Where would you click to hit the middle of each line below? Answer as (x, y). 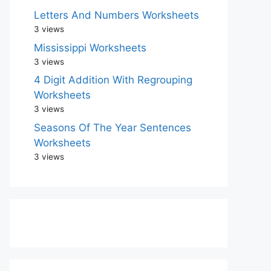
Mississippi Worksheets (90, 47)
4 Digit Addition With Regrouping (113, 80)
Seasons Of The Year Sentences (113, 127)
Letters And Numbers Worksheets (116, 15)
